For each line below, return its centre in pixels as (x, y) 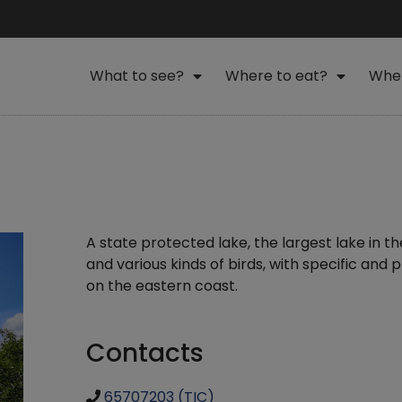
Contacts (144, 353)
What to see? (136, 75)
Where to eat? (276, 75)
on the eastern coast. (162, 285)
